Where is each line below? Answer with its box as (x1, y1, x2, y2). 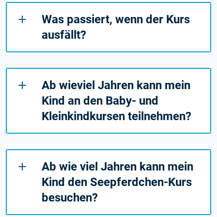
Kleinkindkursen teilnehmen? (42, 109, 191, 123)
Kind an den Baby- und (42, 93, 158, 108)
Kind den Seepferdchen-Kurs (42, 175, 192, 189)
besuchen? (42, 190, 98, 204)
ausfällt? (42, 28, 86, 42)
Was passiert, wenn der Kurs (42, 12, 190, 26)
